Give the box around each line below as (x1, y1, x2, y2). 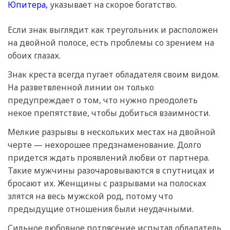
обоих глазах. (8, 50, 61, 62)
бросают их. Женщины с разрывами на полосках (8, 178, 206, 189)
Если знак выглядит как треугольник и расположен (8, 24, 218, 36)
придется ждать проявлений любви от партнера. (8, 152, 209, 164)
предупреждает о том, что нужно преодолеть (8, 94, 198, 106)
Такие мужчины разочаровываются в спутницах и (8, 165, 215, 177)
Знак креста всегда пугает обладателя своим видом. (8, 69, 220, 81)
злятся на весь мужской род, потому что (8, 190, 173, 202)
